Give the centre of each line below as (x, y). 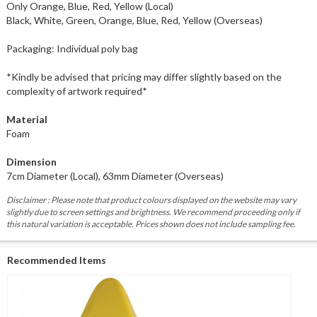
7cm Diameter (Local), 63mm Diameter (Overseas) (115, 175)
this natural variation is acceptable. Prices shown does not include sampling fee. (151, 224)
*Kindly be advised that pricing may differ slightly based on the (144, 76)
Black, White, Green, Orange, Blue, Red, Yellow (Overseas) (134, 20)
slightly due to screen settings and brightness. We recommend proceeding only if (153, 212)
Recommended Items (57, 260)
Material (27, 119)
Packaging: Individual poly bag (72, 48)
